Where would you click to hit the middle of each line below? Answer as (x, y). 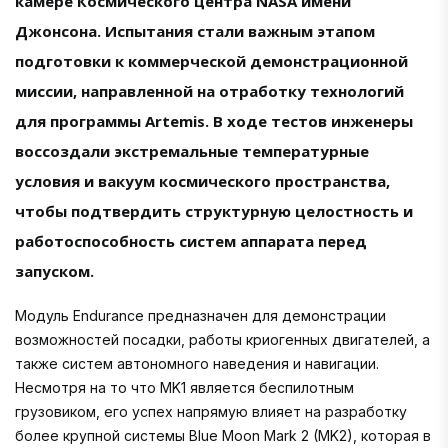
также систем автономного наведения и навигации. (197, 364)
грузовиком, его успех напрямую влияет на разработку (211, 412)
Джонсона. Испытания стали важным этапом (195, 31)
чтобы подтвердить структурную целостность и (214, 211)
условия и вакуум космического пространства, (202, 181)
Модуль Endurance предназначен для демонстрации (200, 316)
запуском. (54, 271)
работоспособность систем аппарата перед (191, 241)
